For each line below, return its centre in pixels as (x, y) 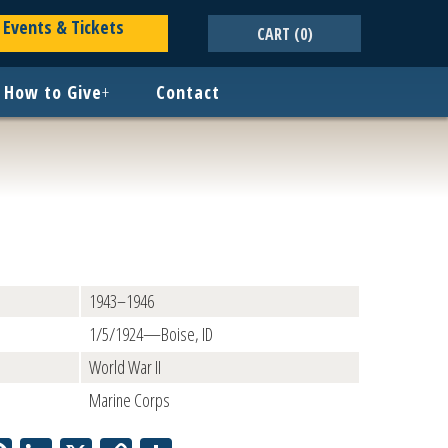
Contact (188, 92)
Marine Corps (129, 400)
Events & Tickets (63, 27)
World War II (125, 367)
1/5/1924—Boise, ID (151, 334)
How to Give (53, 92)
